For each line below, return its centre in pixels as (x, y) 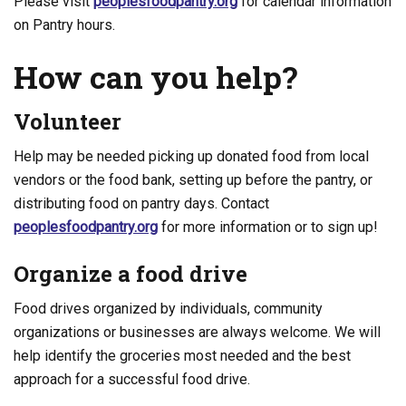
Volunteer (68, 121)
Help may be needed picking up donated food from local (191, 156)
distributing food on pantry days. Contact (141, 203)
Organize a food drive (130, 274)
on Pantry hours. (64, 25)
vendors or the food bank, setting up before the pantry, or (193, 180)
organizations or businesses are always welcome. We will (197, 332)
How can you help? (155, 77)
